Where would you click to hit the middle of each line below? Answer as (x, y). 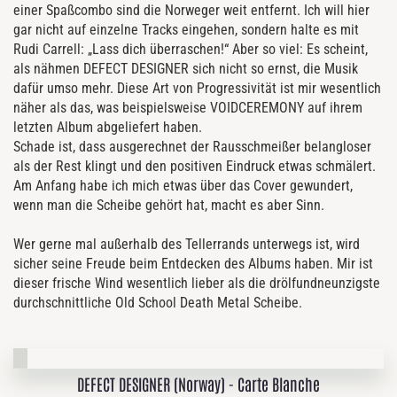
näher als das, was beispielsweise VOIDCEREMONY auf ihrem (188, 107)
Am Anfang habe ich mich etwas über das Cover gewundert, (183, 185)
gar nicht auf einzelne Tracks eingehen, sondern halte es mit (186, 29)
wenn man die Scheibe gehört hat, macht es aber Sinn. (169, 205)
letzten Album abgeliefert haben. (108, 127)
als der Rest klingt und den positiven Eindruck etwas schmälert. (195, 166)
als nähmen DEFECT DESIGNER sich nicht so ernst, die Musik (186, 68)
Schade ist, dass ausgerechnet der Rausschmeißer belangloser (192, 146)
